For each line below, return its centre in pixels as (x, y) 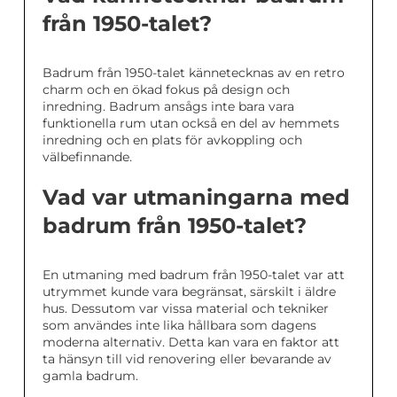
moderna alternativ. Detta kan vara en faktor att (191, 343)
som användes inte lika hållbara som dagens (179, 326)
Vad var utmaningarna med (196, 198)
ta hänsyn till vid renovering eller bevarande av (187, 359)
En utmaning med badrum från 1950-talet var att (194, 275)
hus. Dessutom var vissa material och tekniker (186, 309)
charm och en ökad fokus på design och (166, 90)
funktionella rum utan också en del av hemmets (191, 124)
